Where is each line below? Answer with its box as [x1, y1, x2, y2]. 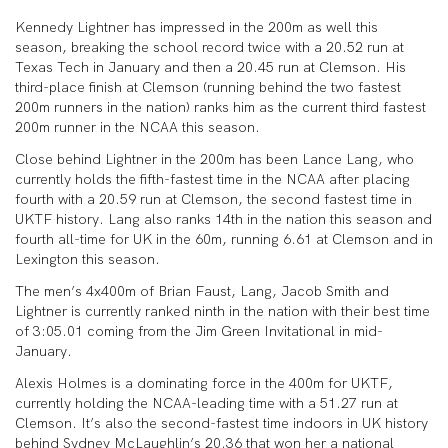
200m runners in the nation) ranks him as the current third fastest [15, 98, 426, 116]
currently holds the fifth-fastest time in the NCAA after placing [15, 170, 410, 188]
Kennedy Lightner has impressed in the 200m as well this [15, 18, 378, 36]
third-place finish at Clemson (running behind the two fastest [15, 78, 401, 96]
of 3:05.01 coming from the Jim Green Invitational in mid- [15, 322, 383, 340]
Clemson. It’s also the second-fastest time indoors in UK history [15, 414, 428, 432]
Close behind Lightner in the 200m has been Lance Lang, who [15, 150, 414, 168]
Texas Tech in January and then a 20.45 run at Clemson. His [15, 58, 406, 76]
